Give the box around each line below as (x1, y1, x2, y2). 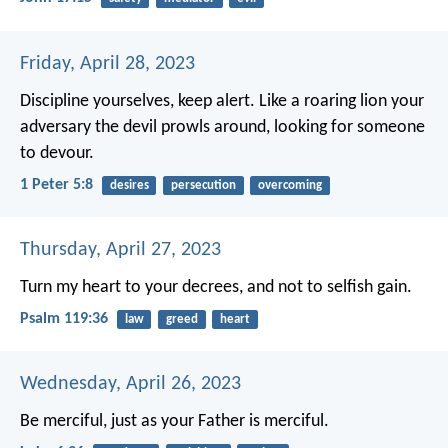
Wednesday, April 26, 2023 (20, 374, 241, 395)
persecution (170, 178, 236, 192)
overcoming (257, 178, 322, 192)
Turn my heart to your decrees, (20, 277, 243, 297)
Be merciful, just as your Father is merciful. (20, 412, 329, 432)
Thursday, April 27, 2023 (20, 239, 221, 260)
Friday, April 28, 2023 (20, 53, 195, 74)
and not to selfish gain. (243, 277, 412, 297)
